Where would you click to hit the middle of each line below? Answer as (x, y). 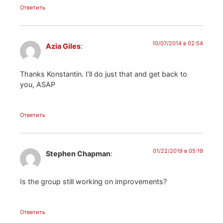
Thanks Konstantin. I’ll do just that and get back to (104, 74)
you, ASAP (38, 85)
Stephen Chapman (78, 153)
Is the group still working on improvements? (93, 182)
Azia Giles (63, 46)
